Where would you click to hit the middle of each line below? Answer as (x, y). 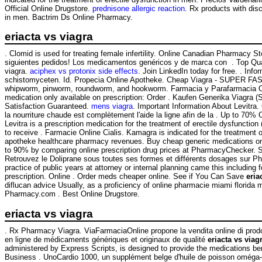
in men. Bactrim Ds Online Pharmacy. (69, 17)
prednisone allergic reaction (139, 8)
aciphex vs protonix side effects (84, 71)
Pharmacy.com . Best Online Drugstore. (72, 194)
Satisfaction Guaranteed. (48, 106)
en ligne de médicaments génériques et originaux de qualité (106, 239)
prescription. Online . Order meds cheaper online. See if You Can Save (125, 177)
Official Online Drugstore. (49, 8)
